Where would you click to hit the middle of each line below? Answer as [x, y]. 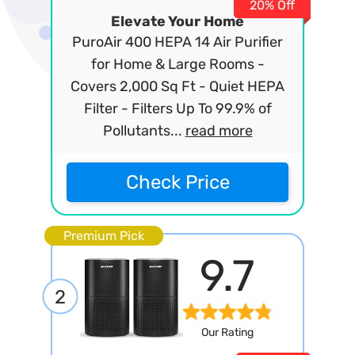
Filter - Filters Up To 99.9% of [177, 109]
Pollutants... [144, 131]
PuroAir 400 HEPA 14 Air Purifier [177, 42]
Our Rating [227, 333]
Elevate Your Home [177, 21]
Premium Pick [104, 235]
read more [219, 131]
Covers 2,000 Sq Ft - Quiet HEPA [177, 86]
